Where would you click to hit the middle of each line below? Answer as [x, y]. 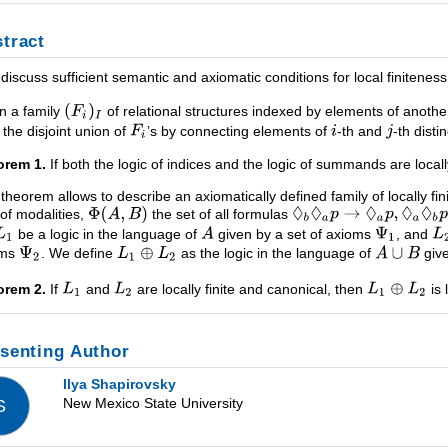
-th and [362, 130]
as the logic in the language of [275, 253]
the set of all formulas [219, 213]
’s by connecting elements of [239, 130]
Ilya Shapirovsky [120, 383]
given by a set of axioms [294, 233]
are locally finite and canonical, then [250, 288]
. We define [78, 253]
